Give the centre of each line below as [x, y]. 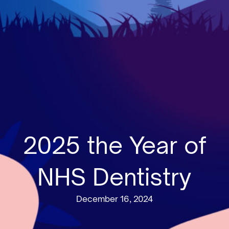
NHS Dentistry [114, 177]
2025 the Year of [114, 145]
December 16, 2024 [114, 199]
